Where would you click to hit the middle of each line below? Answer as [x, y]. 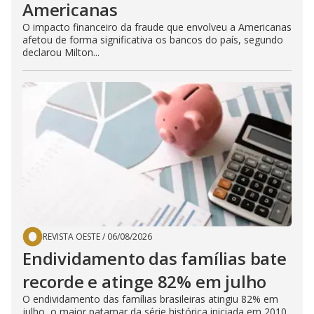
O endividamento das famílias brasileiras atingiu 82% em [150, 299]
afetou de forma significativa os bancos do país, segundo [153, 40]
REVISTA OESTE [71, 237]
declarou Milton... [61, 52]
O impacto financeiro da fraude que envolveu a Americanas [157, 27]
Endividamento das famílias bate [155, 258]
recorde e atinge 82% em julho [145, 281]
